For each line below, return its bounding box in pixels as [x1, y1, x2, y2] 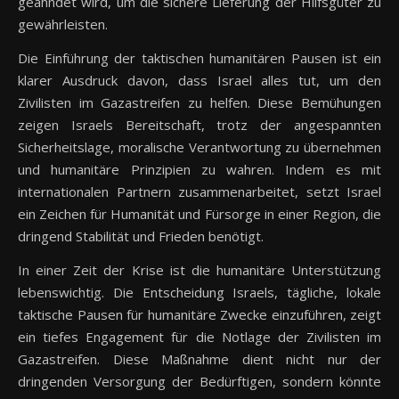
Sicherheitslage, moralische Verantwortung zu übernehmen [18, 138, 381, 157]
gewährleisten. [18, 15, 108, 34]
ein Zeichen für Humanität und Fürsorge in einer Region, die [18, 205, 381, 224]
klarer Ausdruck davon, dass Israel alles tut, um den [18, 71, 381, 90]
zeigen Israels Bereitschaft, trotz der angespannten [18, 116, 381, 134]
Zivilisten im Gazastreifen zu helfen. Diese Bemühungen [18, 94, 381, 112]
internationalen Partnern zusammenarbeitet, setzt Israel [18, 183, 381, 201]
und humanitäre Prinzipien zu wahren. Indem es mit [18, 160, 381, 179]
